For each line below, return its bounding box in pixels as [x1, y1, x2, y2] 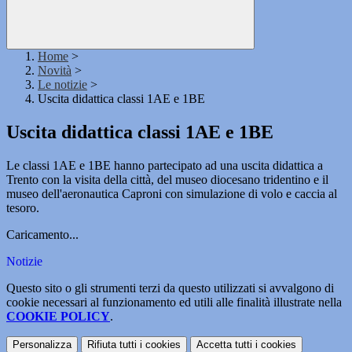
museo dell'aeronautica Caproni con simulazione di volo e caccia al [6, 187, 337, 201]
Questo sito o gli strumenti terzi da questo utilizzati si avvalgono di [6, 281, 334, 295]
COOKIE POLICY [6, 310, 110, 324]
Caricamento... [6, 228, 79, 242]
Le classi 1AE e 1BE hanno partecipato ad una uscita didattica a [6, 159, 323, 173]
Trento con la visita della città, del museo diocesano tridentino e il [6, 173, 328, 187]
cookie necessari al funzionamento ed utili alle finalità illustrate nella [6, 295, 342, 310]
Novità [38, 64, 71, 78]
